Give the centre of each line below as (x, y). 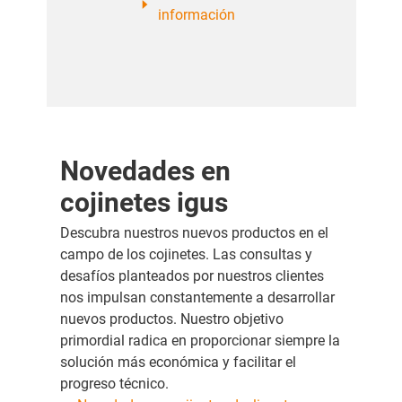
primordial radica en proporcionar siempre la (200, 341)
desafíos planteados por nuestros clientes (192, 276)
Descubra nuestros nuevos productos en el (194, 233)
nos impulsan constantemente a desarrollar (197, 298)
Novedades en (145, 171)
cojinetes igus (144, 203)
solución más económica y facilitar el (178, 363)
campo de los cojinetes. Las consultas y (186, 255)
